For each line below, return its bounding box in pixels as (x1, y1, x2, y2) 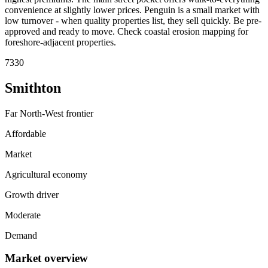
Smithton (5, 80, 61, 96)
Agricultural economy (5, 169, 87, 179)
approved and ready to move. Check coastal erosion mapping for (5, 26, 248, 36)
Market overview (5, 252, 88, 265)
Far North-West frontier (5, 108, 93, 118)
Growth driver (5, 189, 59, 200)
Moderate (5, 209, 41, 220)
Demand (5, 230, 37, 240)
